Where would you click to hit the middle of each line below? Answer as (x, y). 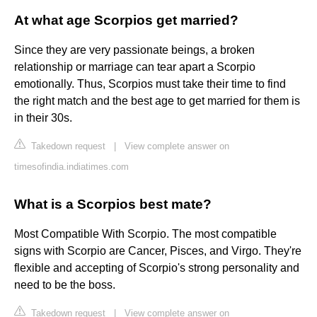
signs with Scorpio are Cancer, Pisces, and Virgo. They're (158, 251)
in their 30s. (43, 118)
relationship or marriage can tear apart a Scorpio (135, 67)
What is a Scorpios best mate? (113, 204)
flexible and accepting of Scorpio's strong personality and (157, 268)
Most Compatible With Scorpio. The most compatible (145, 234)
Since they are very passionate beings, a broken (134, 50)
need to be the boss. (65, 285)
